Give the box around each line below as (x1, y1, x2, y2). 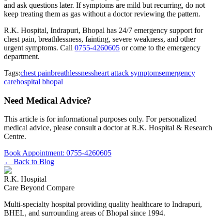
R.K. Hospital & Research (132, 124, 212, 132)
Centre (4, 132, 24, 141)
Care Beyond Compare (4, 184, 75, 192)
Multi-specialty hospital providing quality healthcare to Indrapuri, (4, 200, 202, 209)
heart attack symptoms (94, 68, 162, 77)
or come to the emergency (120, 43, 201, 52)
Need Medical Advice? (4, 95, 92, 106)
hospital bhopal (16, 77, 63, 86)
